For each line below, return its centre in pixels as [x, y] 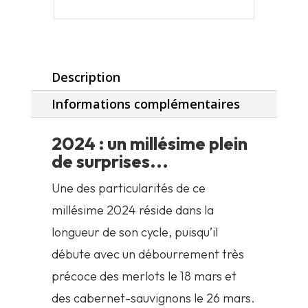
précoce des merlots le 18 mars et [144, 276]
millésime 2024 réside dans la [132, 210]
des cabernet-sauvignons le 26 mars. [153, 298]
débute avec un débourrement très [147, 254]
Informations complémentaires [145, 104]
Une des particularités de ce [128, 188]
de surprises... [110, 162]
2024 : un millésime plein [149, 144]
